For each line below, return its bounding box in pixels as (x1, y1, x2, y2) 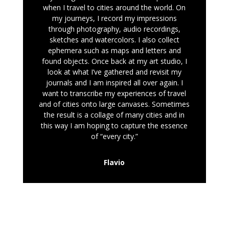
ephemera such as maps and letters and (48, 45, 181, 55)
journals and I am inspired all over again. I (45, 77, 183, 87)
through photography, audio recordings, (48, 24, 180, 34)
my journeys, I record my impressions (52, 13, 177, 23)
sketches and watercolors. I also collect (49, 34, 179, 44)
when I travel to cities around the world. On (43, 2, 186, 12)
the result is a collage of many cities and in (44, 109, 185, 120)
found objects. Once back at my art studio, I (41, 56, 187, 66)
